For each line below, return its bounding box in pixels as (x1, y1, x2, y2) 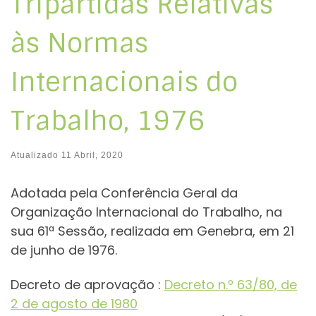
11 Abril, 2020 (61, 150, 123, 160)
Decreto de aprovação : (11, 276, 164, 294)
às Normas (11, 25, 148, 60)
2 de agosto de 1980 (11, 295, 138, 313)
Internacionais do (11, 64, 238, 99)
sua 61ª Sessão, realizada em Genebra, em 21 (11, 221, 294, 240)
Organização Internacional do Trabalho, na (11, 202, 282, 221)
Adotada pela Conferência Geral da (11, 183, 238, 202)
